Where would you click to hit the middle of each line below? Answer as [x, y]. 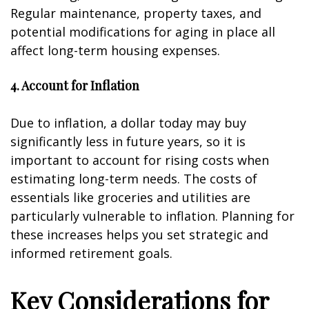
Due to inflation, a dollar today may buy [128, 123]
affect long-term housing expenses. [115, 50]
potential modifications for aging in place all [143, 32]
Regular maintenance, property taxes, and [136, 13]
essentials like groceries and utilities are [130, 197]
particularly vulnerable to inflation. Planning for [152, 216]
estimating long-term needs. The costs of [134, 179]
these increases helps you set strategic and [139, 235]
